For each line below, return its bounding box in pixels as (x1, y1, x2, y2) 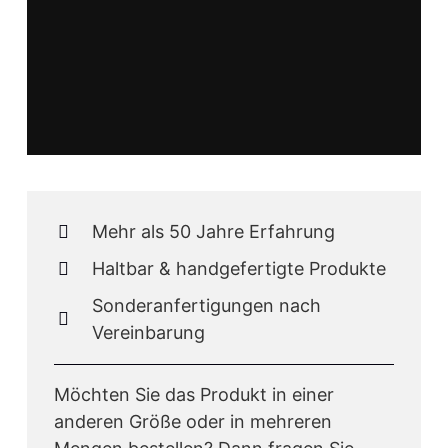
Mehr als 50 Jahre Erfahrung (92, 221, 336, 243)
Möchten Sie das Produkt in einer (54, 383, 334, 405)
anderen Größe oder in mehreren (54, 410, 332, 432)
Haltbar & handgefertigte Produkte (92, 258, 387, 280)
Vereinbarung (92, 322, 206, 344)
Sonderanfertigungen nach (92, 295, 322, 317)
